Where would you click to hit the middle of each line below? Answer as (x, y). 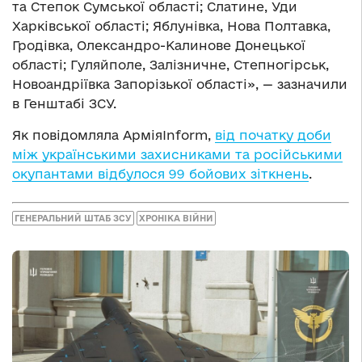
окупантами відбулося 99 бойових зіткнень (160, 173)
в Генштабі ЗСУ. (64, 103)
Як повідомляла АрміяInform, (114, 135)
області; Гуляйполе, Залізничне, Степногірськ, (170, 64)
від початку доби (273, 135)
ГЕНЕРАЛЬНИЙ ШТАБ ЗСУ (73, 218)
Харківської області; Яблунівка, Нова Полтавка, (171, 25)
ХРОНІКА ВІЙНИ (176, 218)
